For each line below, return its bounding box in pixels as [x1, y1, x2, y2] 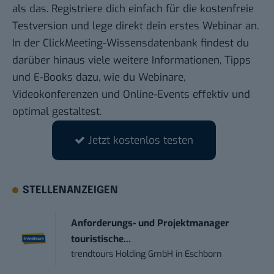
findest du [198, 36, 249, 51]
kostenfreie [200, 2, 254, 17]
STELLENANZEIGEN [23, 185, 119, 196]
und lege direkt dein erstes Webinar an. [68, 19, 259, 34]
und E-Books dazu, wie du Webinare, [12, 70, 185, 85]
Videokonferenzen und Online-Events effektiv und [12, 87, 250, 102]
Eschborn [185, 248, 222, 261]
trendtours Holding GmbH [71, 248, 174, 261]
